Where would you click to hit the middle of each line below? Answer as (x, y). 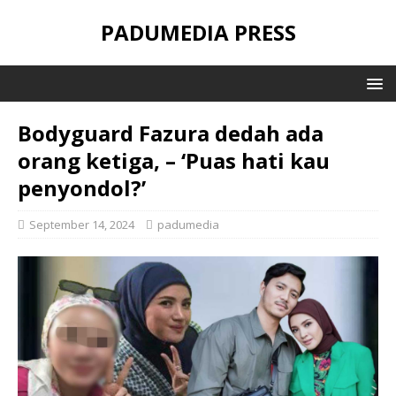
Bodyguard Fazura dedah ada (171, 133)
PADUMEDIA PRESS (198, 32)
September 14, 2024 (82, 225)
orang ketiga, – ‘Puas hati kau (174, 160)
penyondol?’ (82, 188)
